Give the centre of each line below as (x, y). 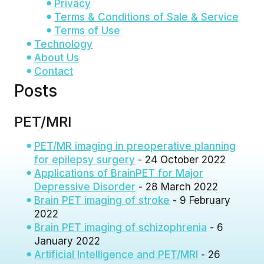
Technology (63, 44)
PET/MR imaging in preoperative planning (135, 146)
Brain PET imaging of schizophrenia (121, 227)
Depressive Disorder (85, 187)
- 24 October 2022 (180, 159)
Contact (54, 71)
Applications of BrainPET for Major (119, 173)
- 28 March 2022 (177, 187)
